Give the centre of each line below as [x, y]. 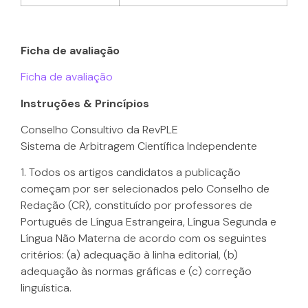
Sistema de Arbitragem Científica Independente [139, 146]
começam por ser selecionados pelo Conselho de [145, 189]
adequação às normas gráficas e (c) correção [136, 272]
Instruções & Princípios [85, 103]
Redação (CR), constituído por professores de [136, 206]
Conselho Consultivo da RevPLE [99, 130]
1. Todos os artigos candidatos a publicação [131, 173]
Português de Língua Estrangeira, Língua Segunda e [148, 222]
